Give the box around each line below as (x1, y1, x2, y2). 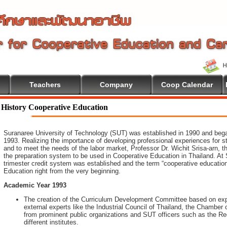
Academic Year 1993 (4, 181, 66, 189)
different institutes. (24, 218, 79, 226)
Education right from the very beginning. (4, 167, 121, 175)
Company (99, 81, 133, 89)
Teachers (29, 81, 61, 89)
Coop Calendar (161, 81, 213, 89)
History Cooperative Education (1, 103, 108, 111)
